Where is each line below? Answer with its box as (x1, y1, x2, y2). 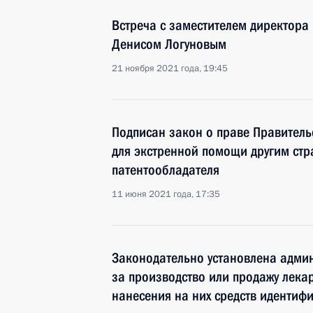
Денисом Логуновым (112, 36, 226, 52)
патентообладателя (112, 161, 219, 178)
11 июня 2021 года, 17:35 (112, 188, 220, 201)
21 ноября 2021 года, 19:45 (112, 62, 228, 75)
